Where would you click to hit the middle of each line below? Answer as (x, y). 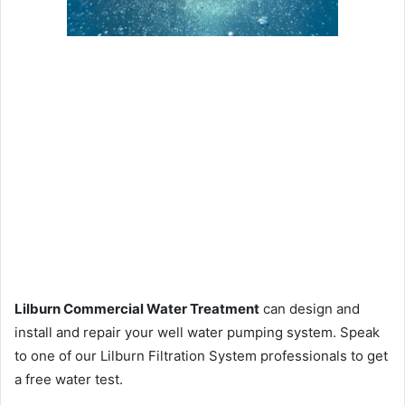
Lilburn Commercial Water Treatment (137, 309)
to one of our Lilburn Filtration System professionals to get (201, 356)
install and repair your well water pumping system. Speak (197, 333)
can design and (310, 309)
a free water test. (69, 380)
